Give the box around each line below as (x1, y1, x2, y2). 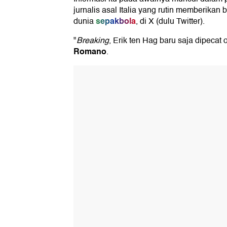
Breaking (77, 34, 109, 48)
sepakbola (96, 14, 136, 28)
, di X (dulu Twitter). (136, 15, 205, 28)
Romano (73, 45, 106, 59)
